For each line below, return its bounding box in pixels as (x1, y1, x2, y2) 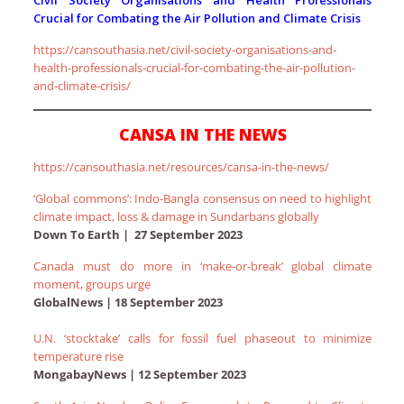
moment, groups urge (33, 276, 151, 293)
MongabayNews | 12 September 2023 (33, 366, 247, 383)
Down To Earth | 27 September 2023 (33, 226, 243, 243)
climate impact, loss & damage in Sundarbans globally (33, 208, 320, 225)
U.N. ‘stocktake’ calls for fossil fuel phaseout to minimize (33, 330, 372, 347)
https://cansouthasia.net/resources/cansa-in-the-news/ (33, 159, 330, 176)
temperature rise (33, 348, 124, 365)
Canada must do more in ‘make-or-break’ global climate (33, 258, 372, 275)
